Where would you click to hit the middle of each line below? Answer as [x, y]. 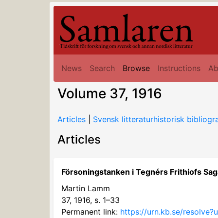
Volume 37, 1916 [110, 93]
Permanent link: [91, 212]
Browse [136, 68]
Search [102, 68]
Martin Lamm [86, 188]
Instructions [179, 68]
